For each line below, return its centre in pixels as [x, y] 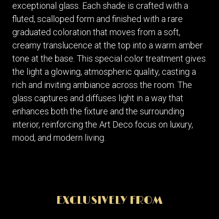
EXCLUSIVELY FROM [109, 200]
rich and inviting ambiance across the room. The [102, 85]
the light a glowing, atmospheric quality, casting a [104, 71]
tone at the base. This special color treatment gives [109, 58]
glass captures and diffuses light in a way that [98, 98]
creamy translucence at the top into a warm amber [108, 45]
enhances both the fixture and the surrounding [98, 111]
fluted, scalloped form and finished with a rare [98, 19]
